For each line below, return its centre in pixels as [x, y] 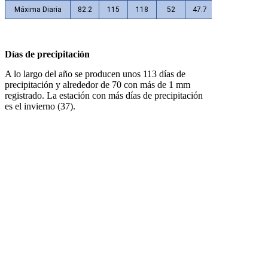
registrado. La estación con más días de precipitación [104, 96]
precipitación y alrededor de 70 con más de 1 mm [98, 85]
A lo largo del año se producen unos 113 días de [95, 74]
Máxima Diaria [38, 10]
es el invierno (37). [40, 106]
